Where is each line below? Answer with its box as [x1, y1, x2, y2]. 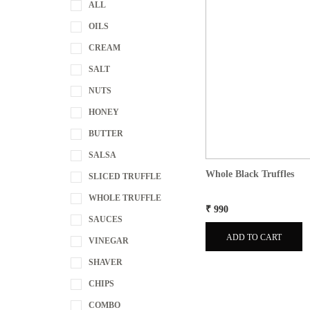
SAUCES [89, 215, 122, 224]
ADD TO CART [226, 232, 282, 242]
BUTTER [89, 129, 123, 138]
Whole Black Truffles [206, 169, 294, 179]
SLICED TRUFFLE [89, 172, 161, 181]
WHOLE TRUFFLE [89, 193, 161, 203]
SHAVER [89, 257, 122, 267]
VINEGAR [89, 236, 129, 246]
